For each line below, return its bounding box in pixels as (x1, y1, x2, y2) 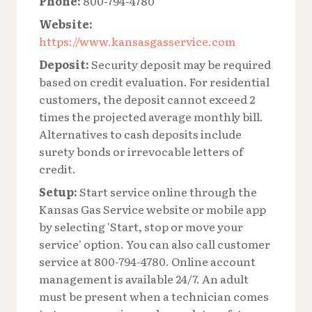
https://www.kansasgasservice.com (39, 32, 235, 49)
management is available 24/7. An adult (39, 270, 249, 287)
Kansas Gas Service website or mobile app (39, 200, 266, 217)
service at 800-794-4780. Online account (39, 252, 256, 270)
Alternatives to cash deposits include (39, 125, 242, 142)
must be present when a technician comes (39, 287, 269, 304)
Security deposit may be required (89, 55, 271, 72)
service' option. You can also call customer (39, 235, 270, 252)
